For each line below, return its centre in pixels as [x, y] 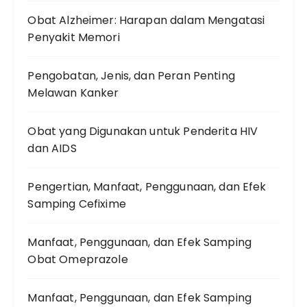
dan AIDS [52, 149]
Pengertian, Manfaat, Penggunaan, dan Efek [147, 187]
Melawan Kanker [73, 93]
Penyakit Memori [74, 38]
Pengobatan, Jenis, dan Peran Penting [131, 76]
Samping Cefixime [77, 204]
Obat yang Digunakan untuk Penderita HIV [143, 132]
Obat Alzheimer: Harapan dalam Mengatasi [146, 21]
